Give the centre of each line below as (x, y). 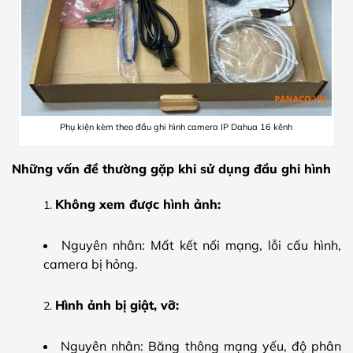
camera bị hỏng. (91, 264)
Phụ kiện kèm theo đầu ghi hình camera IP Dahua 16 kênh (176, 127)
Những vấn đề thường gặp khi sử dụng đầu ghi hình (171, 168)
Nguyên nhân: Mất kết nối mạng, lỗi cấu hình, (201, 245)
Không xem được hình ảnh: (138, 204)
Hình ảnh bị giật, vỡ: (117, 305)
